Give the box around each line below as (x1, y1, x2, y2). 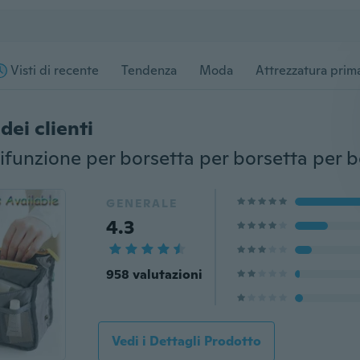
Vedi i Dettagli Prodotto (111, 333, 261, 350)
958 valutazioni (105, 266, 202, 283)
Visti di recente (10, 62, 99, 79)
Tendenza (121, 62, 177, 79)
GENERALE (105, 196, 178, 211)
